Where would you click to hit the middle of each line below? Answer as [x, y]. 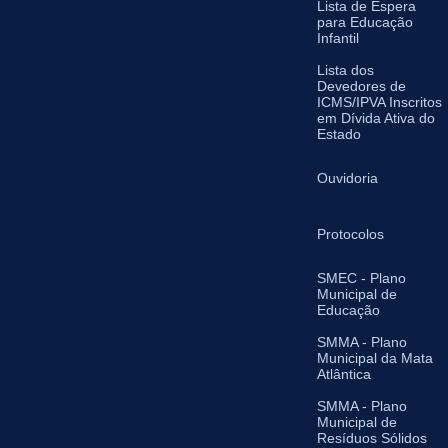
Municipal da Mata [375, 358]
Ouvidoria [348, 178]
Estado [339, 134]
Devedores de [362, 86]
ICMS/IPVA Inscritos [380, 102]
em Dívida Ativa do [376, 118]
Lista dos [346, 70]
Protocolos [351, 234]
